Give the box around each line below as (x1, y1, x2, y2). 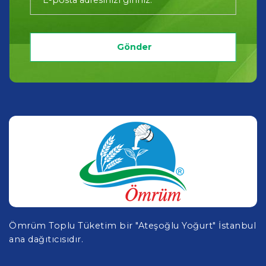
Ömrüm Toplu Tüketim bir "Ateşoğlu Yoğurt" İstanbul (9, 220, 256, 232)
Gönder (116, 42, 152, 53)
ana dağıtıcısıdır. (9, 234, 83, 245)
